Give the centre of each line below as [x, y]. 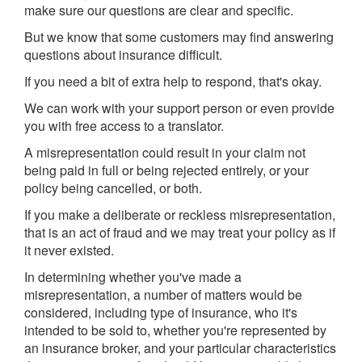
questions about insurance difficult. [123, 55]
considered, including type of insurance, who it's [161, 312]
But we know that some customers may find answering [179, 37]
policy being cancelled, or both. [113, 188]
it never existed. [69, 250]
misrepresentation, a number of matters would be [163, 295]
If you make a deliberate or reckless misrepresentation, [180, 215]
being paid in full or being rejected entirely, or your [166, 170]
